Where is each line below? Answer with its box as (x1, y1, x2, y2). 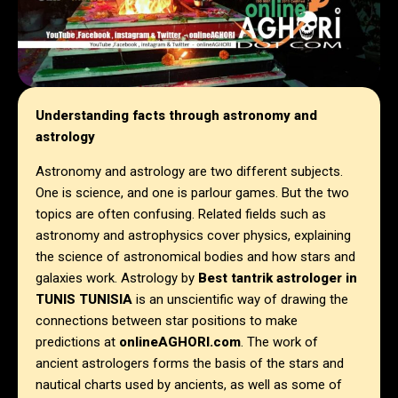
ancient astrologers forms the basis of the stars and (36, 355, 344, 372)
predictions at (36, 334, 119, 351)
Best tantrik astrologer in (198, 270, 357, 287)
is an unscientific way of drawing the (136, 291, 348, 308)
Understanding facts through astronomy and (36, 107, 317, 124)
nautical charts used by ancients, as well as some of (36, 377, 342, 394)
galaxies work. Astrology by (36, 270, 198, 287)
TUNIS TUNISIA (36, 291, 136, 308)
